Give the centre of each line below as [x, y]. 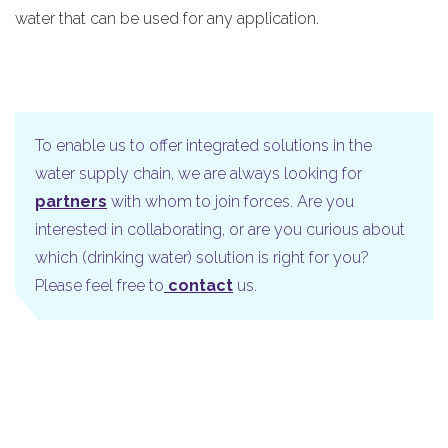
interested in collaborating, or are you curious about [220, 230]
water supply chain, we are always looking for [198, 174]
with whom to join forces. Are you [230, 202]
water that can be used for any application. [167, 19]
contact [198, 286]
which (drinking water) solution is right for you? [202, 258]
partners [71, 202]
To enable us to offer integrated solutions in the [203, 146]
